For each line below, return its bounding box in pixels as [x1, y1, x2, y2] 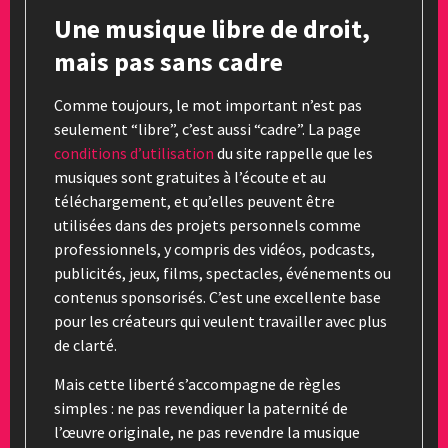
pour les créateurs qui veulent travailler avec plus [54, 310, 387, 331]
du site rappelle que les [214, 142, 373, 163]
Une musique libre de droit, [54, 11, 370, 45]
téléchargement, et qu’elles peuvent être [54, 190, 335, 211]
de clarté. [54, 334, 117, 355]
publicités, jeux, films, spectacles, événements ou [54, 262, 391, 283]
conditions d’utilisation [54, 142, 214, 163]
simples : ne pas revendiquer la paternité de [54, 397, 348, 418]
